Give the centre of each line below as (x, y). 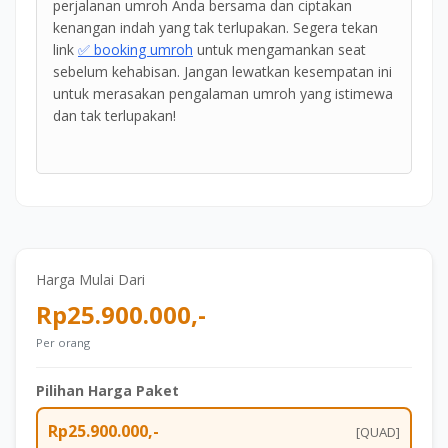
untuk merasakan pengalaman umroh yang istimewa (223, 94)
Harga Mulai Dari (90, 280)
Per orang (63, 343)
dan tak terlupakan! (114, 116)
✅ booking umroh (135, 50)
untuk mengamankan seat (279, 50)
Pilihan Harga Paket (107, 391)
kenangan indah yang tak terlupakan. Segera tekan (215, 28)
